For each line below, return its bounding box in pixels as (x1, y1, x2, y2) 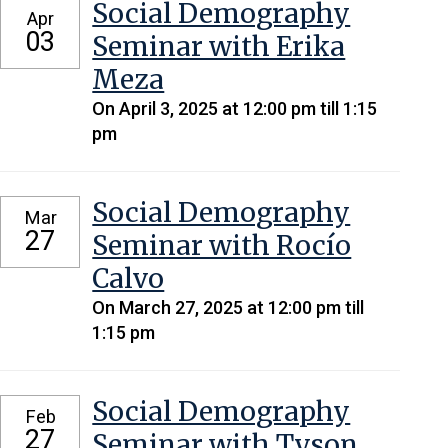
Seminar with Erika (92, 29, 346, 63)
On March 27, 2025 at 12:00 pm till (92, 297, 365, 319)
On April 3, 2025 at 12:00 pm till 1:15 (92, 97, 378, 119)
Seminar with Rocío (92, 229, 352, 263)
